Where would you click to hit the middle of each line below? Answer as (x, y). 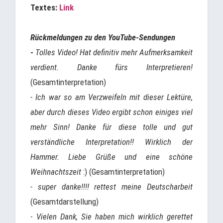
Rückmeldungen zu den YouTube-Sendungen (103, 37)
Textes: (45, 7)
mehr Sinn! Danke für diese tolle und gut (111, 127)
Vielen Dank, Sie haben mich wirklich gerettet (114, 217)
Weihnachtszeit (57, 172)
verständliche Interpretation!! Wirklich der (111, 142)
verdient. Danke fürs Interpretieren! (111, 67)
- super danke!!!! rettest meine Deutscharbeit (111, 187)
